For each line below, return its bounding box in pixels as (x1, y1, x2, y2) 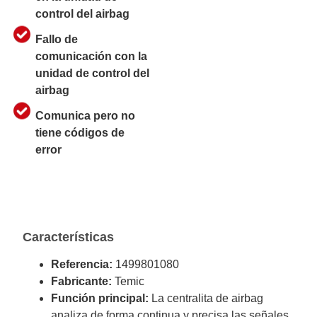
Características (23, 229, 115, 244)
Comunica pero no (35, 109, 135, 122)
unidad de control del (35, 67, 149, 79)
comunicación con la (35, 50, 147, 62)
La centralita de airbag (149, 292, 264, 304)
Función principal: (51, 292, 149, 304)
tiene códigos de (35, 126, 125, 139)
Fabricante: (51, 275, 115, 287)
